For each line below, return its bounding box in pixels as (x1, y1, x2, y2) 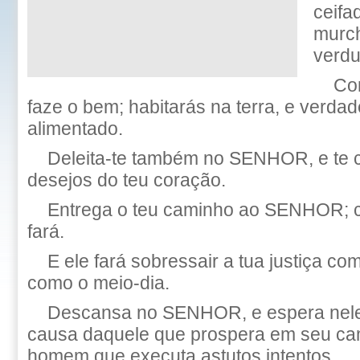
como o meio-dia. (27, 272, 170, 293)
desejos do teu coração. (27, 170, 226, 190)
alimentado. (27, 118, 123, 139)
